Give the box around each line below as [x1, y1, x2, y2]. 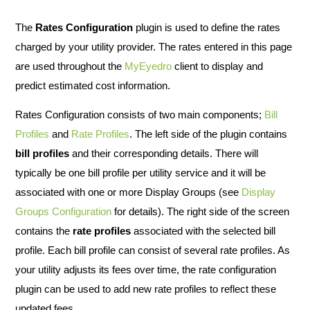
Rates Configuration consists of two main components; [15, 109, 264, 121]
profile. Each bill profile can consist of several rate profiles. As [15, 244, 290, 257]
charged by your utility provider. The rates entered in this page [15, 41, 292, 53]
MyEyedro [125, 60, 172, 72]
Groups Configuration [15, 206, 111, 218]
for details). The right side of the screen [111, 206, 289, 218]
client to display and [172, 60, 263, 72]
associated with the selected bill [131, 225, 275, 237]
